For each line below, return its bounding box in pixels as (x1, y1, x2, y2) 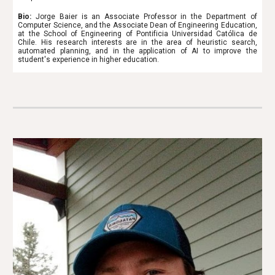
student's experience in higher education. (18, 55, 160, 64)
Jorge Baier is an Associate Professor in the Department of (36, 12, 257, 21)
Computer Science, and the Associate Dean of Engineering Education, (18, 20, 257, 29)
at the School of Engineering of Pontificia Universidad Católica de (18, 29, 257, 38)
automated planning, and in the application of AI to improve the (18, 46, 257, 55)
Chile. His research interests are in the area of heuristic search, (18, 37, 257, 47)
